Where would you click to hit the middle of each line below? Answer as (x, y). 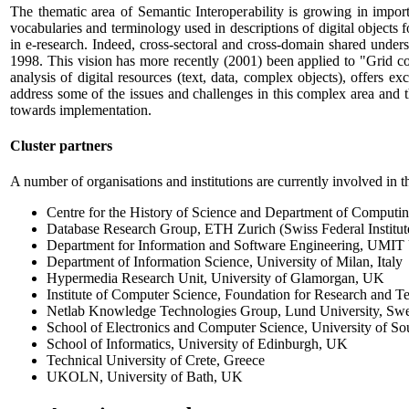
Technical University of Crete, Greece (156, 361)
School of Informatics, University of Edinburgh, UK (197, 344)
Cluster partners (61, 145)
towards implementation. (81, 110)
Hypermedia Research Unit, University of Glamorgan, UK (215, 278)
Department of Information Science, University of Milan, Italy (225, 262)
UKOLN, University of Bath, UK (145, 377)
